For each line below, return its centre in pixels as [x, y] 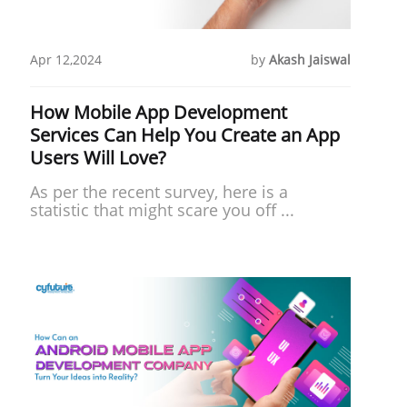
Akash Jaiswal [309, 59]
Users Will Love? [98, 157]
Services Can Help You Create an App [184, 134]
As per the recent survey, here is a [159, 191]
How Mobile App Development [158, 112]
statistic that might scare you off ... [162, 209]
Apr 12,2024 [65, 59]
